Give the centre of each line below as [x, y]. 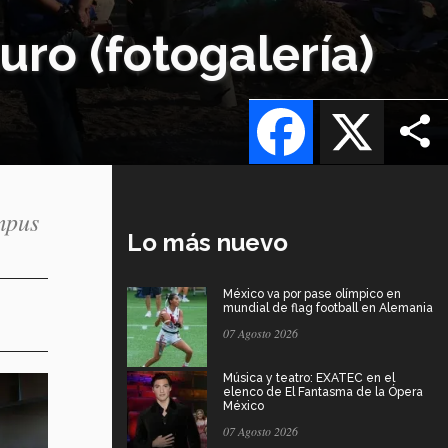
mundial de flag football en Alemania [328, 307]
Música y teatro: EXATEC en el [309, 377]
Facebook [350, 99]
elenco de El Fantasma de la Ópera [323, 391]
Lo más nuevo [207, 242]
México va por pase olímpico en [312, 293]
